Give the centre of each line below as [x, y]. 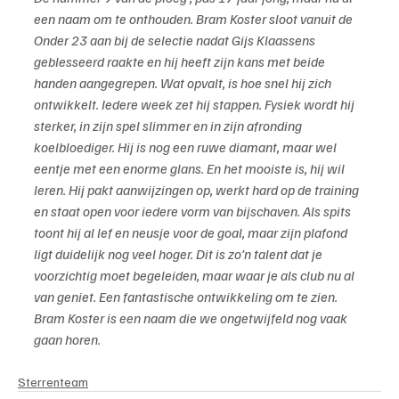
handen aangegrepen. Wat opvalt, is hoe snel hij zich [184, 83]
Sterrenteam [53, 382]
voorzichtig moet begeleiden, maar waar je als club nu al [195, 276]
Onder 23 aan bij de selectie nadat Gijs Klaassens [176, 41]
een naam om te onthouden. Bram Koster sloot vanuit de [195, 19]
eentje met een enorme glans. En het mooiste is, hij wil [191, 169]
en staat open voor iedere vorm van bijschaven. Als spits [194, 212]
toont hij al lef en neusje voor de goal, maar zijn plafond [192, 233]
